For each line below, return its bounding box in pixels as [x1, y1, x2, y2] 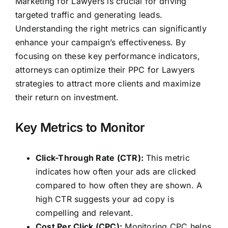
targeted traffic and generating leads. [15, 10, 163, 20]
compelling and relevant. [35, 207, 133, 218]
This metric [143, 152, 190, 163]
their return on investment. [15, 92, 119, 103]
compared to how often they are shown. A [35, 180, 203, 190]
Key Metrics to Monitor [15, 120, 146, 135]
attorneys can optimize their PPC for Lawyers [15, 65, 195, 75]
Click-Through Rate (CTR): [35, 152, 144, 163]
